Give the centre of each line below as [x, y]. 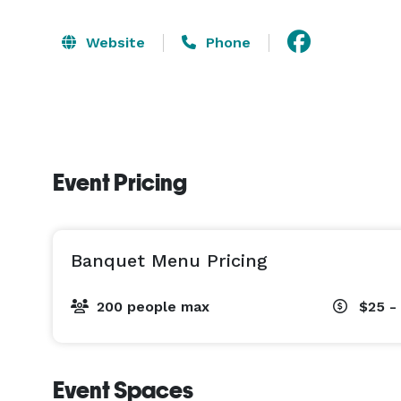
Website [113, 42]
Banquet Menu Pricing [169, 260]
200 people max [153, 307]
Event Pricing [120, 183]
